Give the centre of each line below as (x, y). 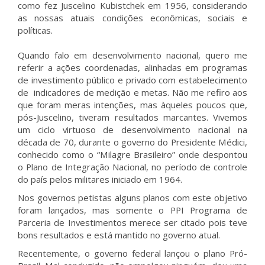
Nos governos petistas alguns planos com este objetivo (132, 198)
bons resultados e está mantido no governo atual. (119, 235)
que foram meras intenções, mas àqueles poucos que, (132, 105)
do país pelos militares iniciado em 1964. (100, 179)
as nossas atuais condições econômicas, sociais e (132, 18)
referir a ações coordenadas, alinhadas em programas (132, 67)
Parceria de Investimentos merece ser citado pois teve (132, 222)
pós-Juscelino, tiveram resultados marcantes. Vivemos (132, 117)
